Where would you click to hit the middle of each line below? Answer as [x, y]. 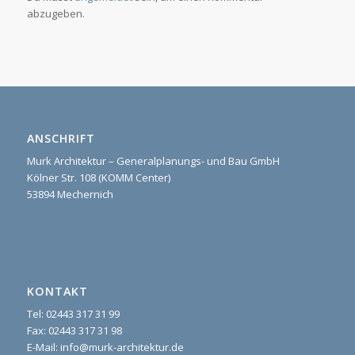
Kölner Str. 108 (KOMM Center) [98, 178]
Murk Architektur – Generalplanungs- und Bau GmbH [153, 161]
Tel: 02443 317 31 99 [73, 313]
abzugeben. [55, 14]
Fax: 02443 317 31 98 [74, 330]
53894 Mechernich [70, 195]
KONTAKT [57, 291]
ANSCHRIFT [61, 139]
